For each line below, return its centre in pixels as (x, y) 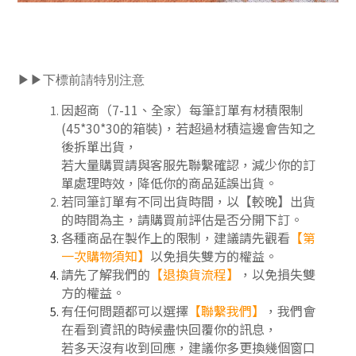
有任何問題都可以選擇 (125, 310)
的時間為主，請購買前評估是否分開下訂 (176, 219)
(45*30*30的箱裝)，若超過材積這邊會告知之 (188, 128)
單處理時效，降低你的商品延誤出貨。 (169, 182)
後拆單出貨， (99, 146)
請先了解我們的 (106, 274)
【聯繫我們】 (226, 310)
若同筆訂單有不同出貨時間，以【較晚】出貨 (188, 201)
